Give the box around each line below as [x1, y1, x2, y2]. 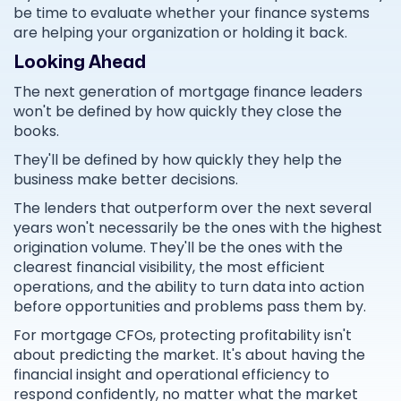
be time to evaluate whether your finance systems [13, 3, 370, 24]
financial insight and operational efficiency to [13, 364, 329, 386]
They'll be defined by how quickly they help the [13, 149, 342, 171]
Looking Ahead [13, 54, 146, 72]
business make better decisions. [13, 169, 238, 191]
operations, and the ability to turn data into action [13, 277, 364, 298]
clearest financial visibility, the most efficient [13, 257, 325, 278]
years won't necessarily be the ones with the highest [13, 218, 382, 239]
